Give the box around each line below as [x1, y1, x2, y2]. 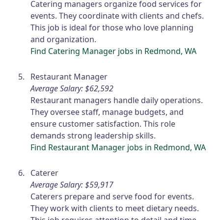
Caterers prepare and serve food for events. [30, 191, 194, 202]
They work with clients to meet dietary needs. [30, 203, 199, 214]
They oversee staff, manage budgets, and [30, 107, 184, 118]
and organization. [30, 34, 97, 45]
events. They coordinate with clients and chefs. [30, 10, 204, 22]
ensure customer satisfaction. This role [30, 118, 176, 130]
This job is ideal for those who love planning [30, 22, 194, 33]
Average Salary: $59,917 [30, 179, 114, 191]
